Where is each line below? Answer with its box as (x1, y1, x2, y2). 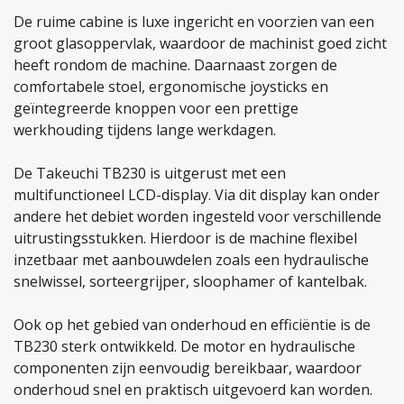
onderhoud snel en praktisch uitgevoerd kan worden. (14, 380, 372, 399)
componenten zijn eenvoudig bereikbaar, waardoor (14, 358, 362, 378)
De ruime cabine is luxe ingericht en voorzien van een (14, 12, 374, 32)
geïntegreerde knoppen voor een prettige (14, 98, 298, 118)
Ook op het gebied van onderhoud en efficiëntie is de (14, 315, 371, 335)
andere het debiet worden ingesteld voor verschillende (14, 207, 381, 226)
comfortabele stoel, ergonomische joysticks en (14, 77, 328, 96)
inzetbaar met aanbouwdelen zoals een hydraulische (14, 250, 369, 270)
